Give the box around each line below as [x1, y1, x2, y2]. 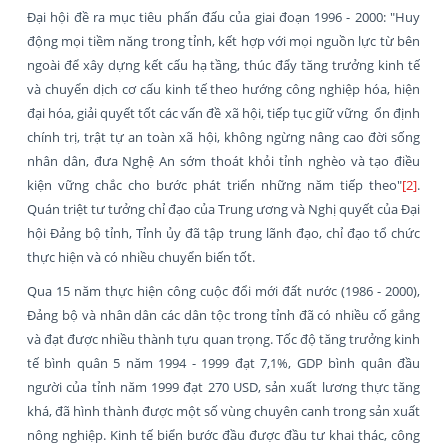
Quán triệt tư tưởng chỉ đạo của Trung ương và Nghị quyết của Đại [27, 199, 420, 218]
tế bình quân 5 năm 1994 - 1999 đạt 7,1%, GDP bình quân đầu [27, 353, 420, 372]
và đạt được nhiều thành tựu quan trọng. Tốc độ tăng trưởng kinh [27, 329, 420, 348]
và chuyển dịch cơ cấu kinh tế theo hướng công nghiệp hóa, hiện [27, 79, 420, 98]
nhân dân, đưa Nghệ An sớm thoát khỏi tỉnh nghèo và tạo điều [27, 151, 420, 170]
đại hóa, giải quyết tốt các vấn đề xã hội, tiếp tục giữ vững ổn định [27, 103, 420, 122]
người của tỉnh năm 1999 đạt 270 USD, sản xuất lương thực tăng [27, 377, 420, 396]
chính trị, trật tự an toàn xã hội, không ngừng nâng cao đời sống [27, 127, 420, 146]
